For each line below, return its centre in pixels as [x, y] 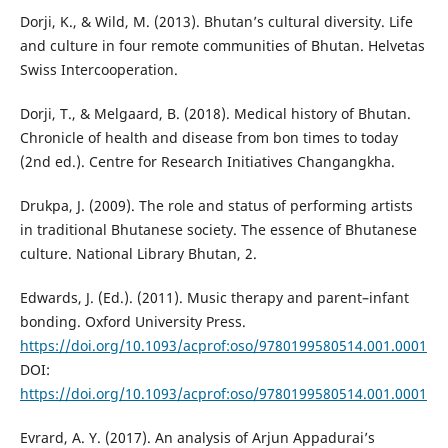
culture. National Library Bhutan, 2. [138, 253]
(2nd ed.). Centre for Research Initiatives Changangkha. [207, 161]
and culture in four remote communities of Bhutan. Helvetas [222, 45]
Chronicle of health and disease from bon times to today [208, 137]
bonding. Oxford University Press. [132, 321]
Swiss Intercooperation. [98, 69]
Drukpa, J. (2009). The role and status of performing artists [216, 205]
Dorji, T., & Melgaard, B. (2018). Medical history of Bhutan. [215, 113]
